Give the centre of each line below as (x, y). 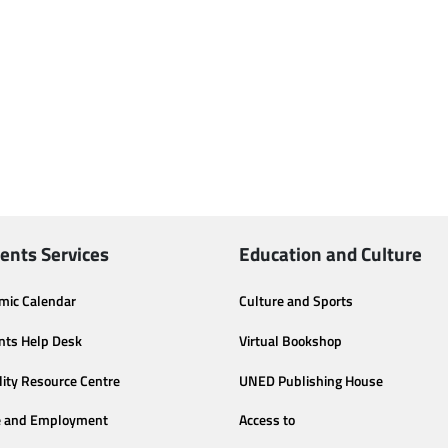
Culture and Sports (296, 301)
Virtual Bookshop (290, 340)
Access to (267, 420)
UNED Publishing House (311, 380)
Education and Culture (330, 253)
